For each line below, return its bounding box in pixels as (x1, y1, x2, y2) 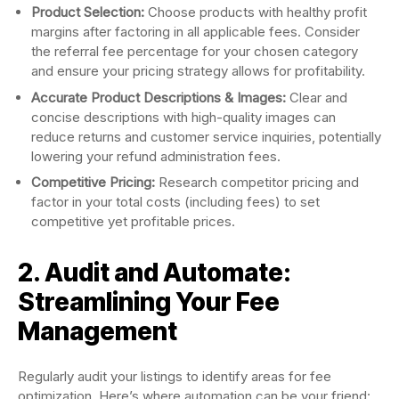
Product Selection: (31, 4, 144, 20)
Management (18, 316, 177, 346)
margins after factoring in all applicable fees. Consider (31, 23, 360, 40)
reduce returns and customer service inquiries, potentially (31, 127, 381, 145)
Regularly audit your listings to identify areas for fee (18, 368, 331, 385)
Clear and (286, 88, 347, 106)
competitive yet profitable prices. (31, 213, 235, 230)
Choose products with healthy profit (144, 4, 367, 20)
